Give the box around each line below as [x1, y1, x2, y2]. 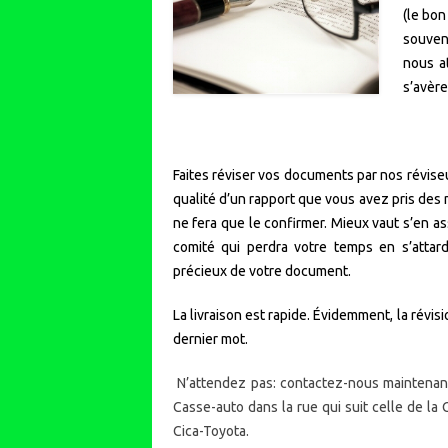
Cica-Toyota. [172, 423, 249, 439]
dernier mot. [172, 331, 248, 347]
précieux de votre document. [172, 263, 351, 279]
